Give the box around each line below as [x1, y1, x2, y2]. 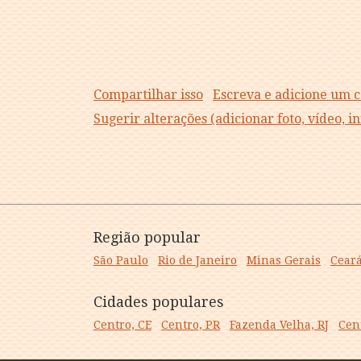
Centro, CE [93, 318, 151, 331]
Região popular [93, 229, 201, 246]
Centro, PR [161, 318, 220, 331]
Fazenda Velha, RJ [230, 318, 329, 331]
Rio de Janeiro [158, 254, 237, 267]
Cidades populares [93, 293, 224, 310]
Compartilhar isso [93, 87, 203, 102]
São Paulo [93, 254, 148, 267]
